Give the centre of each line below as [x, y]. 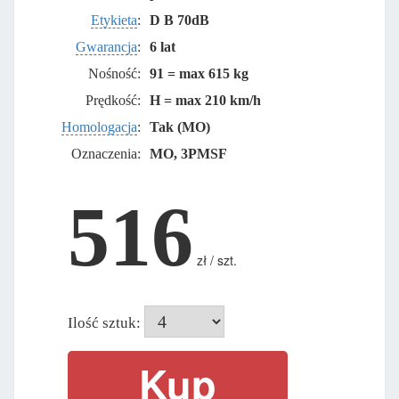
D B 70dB [179, 20]
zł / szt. [217, 260]
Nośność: [114, 73]
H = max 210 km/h [205, 100]
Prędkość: [113, 100]
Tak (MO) [179, 126]
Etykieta [114, 20]
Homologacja [99, 126]
